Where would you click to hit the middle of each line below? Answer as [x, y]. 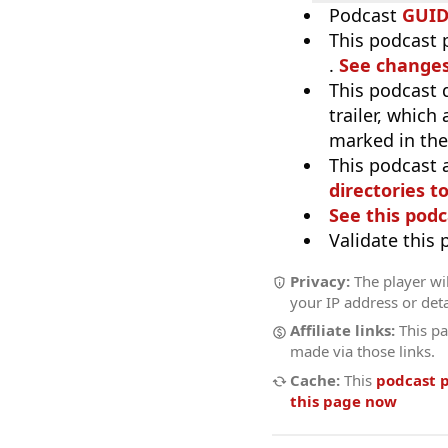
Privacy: [320, 280]
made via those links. [362, 351]
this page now [343, 400]
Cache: [315, 379]
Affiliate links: [342, 330]
